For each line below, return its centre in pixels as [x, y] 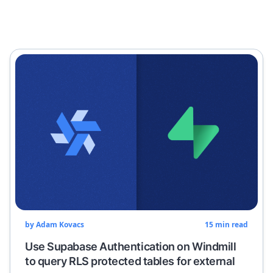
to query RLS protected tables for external [130, 261]
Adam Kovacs [60, 225]
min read [231, 225]
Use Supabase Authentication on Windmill [131, 246]
